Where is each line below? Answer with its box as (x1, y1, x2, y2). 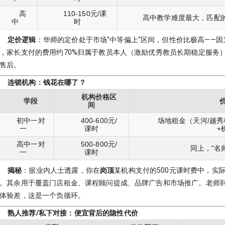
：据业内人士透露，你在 (22, 166, 100, 174)
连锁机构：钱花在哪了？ (8, 78, 86, 86)
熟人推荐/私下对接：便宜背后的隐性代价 (8, 209, 138, 217)
